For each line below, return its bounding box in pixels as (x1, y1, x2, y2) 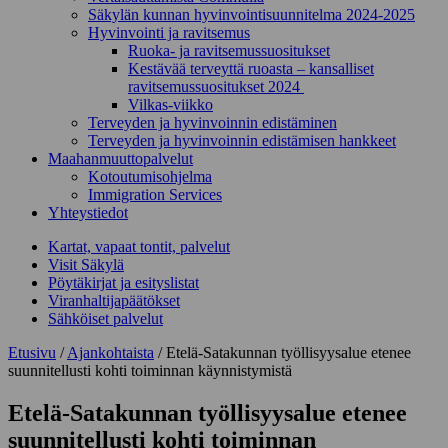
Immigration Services (88, 186, 222, 203)
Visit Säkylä (48, 256, 124, 273)
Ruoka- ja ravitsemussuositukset (128, 42, 330, 59)
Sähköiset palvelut (48, 310, 163, 327)
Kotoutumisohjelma (88, 168, 212, 185)
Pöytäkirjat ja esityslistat (48, 274, 199, 291)
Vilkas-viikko (128, 96, 213, 113)
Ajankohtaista (67, 344, 154, 361)
